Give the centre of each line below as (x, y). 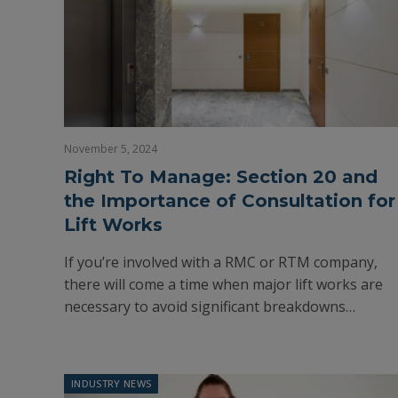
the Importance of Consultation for (230, 201)
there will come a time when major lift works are (223, 284)
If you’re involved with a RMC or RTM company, (221, 262)
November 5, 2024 (111, 149)
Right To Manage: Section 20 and (221, 177)
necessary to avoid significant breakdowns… (210, 306)
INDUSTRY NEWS (111, 383)
